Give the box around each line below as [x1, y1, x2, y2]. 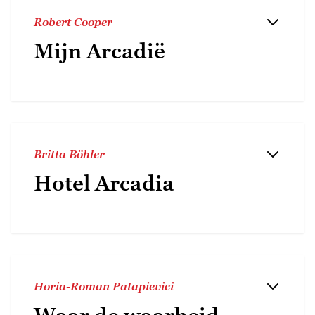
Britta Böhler [34, 147, 105, 160]
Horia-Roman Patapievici [34, 279, 174, 292]
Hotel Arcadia [34, 170, 174, 195]
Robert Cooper [34, 15, 112, 28]
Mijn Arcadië [34, 38, 165, 63]
